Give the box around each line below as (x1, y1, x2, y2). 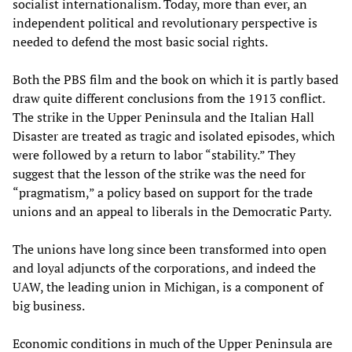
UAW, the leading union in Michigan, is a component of (13, 277, 323, 295)
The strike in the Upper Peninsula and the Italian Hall (13, 108, 314, 126)
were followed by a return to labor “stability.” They (13, 145, 295, 163)
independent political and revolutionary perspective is (13, 13, 317, 31)
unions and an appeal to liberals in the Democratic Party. (13, 202, 332, 220)
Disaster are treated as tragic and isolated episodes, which (13, 126, 335, 145)
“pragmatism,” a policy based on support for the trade (13, 183, 313, 201)
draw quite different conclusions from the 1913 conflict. (13, 89, 324, 107)
